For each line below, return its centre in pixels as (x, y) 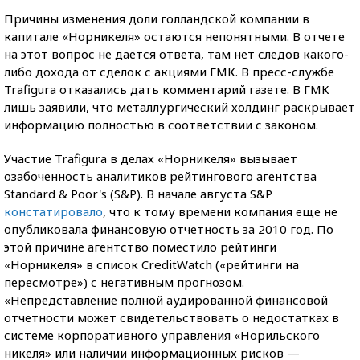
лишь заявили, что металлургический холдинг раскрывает (180, 107)
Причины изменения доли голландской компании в (157, 18)
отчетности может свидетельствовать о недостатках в (172, 317)
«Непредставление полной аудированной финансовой (166, 300)
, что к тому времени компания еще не (220, 211)
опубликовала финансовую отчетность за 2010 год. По (169, 229)
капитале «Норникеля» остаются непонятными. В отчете (174, 36)
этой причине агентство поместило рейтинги (140, 247)
